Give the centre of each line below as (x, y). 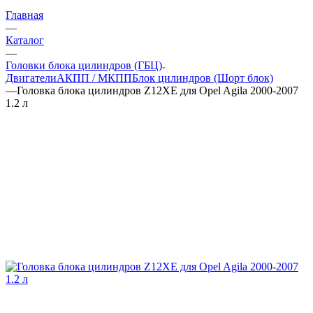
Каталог (25, 40)
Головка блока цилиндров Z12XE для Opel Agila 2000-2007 (158, 90)
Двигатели (31, 78)
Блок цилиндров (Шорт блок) (203, 78)
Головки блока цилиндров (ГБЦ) (84, 65)
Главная (24, 15)
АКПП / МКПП (94, 78)
